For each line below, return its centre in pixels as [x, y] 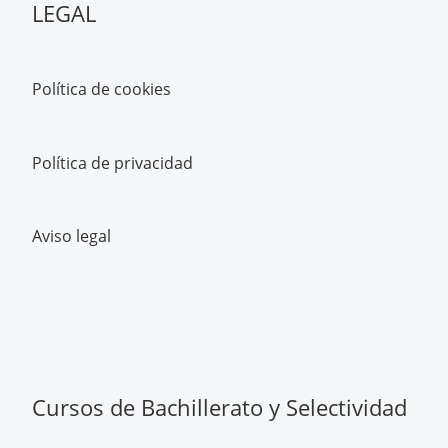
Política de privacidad [112, 162]
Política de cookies [101, 88]
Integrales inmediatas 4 [152, 21]
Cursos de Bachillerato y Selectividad [219, 407]
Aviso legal [71, 236]
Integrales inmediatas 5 [152, 88]
